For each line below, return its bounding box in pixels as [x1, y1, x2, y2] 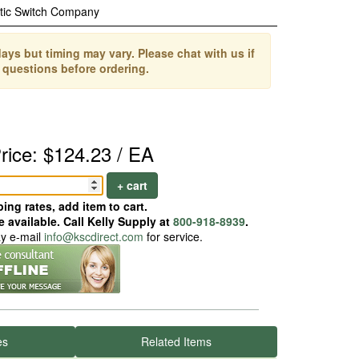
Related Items [141, 333, 212, 349]
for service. [143, 228, 203, 244]
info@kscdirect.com [43, 228, 143, 244]
